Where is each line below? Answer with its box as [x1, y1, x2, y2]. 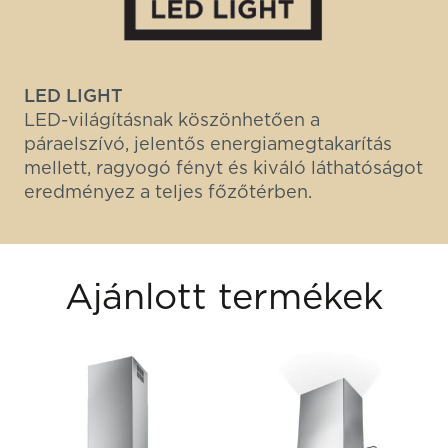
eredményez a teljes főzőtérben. [24, 180, 312, 202]
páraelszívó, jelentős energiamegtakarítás [24, 132, 392, 154]
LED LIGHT [24, 84, 123, 106]
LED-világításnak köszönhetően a [24, 108, 320, 130]
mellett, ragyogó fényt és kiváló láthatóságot [24, 156, 423, 178]
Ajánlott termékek [65, 273, 383, 318]
